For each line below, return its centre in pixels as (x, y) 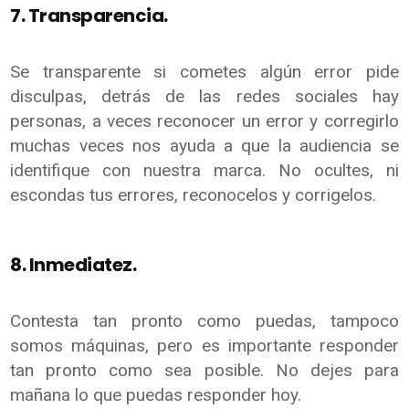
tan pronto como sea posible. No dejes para (204, 370)
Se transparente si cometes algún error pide (204, 71)
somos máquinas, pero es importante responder (204, 345)
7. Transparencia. (89, 15)
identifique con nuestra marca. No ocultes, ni (204, 170)
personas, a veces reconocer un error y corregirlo (204, 121)
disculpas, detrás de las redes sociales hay (204, 96)
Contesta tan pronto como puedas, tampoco (204, 320)
